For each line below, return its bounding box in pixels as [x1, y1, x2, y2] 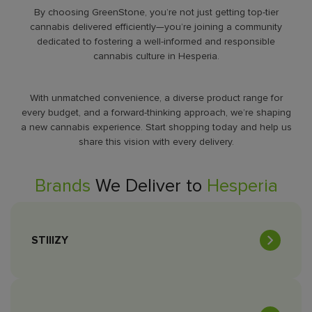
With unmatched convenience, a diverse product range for [29, 92, 283, 104]
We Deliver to [90, 175, 207, 198]
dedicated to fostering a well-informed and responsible [37, 35, 275, 47]
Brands [34, 175, 91, 198]
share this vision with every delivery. [78, 136, 234, 148]
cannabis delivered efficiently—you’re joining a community [30, 20, 282, 33]
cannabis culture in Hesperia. [93, 49, 219, 62]
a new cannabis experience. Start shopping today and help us [20, 121, 292, 134]
